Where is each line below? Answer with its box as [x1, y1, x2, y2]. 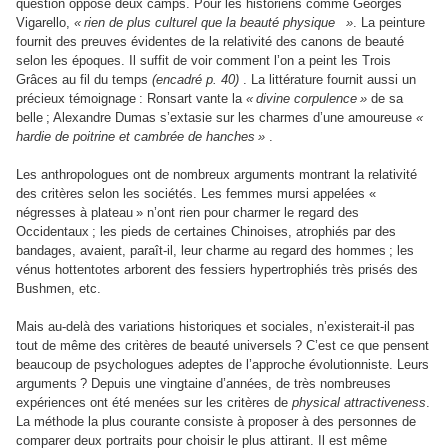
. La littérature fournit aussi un [239, 72, 416, 88]
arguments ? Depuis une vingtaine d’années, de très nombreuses [16, 376, 391, 392]
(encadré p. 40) [152, 72, 239, 88]
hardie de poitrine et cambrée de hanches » [16, 129, 265, 145]
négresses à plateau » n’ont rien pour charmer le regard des [16, 205, 359, 221]
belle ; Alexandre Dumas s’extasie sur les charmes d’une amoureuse [16, 110, 416, 126]
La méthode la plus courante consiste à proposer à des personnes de [16, 414, 416, 430]
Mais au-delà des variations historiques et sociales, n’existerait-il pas [16, 319, 415, 335]
